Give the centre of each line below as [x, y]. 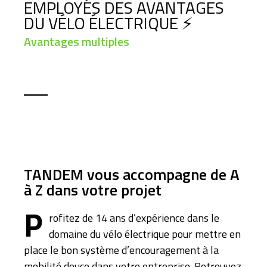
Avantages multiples [77, 41]
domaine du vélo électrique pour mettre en [145, 234]
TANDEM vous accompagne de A [132, 174]
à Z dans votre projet [93, 190]
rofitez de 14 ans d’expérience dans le [134, 218]
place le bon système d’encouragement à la [121, 250]
